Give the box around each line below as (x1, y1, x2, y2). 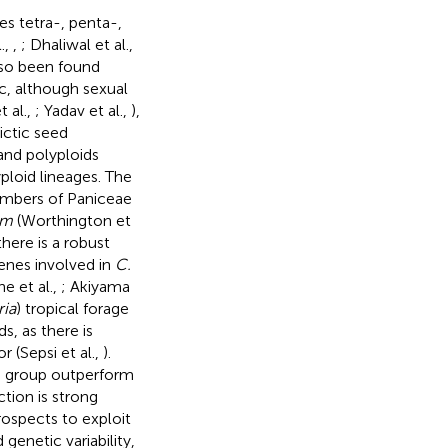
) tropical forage (15, 298, 129, 318)
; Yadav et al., (34, 100, 131, 120)
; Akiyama (60, 276, 130, 296)
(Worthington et (12, 210, 131, 230)
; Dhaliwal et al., (20, 34, 133, 54)
